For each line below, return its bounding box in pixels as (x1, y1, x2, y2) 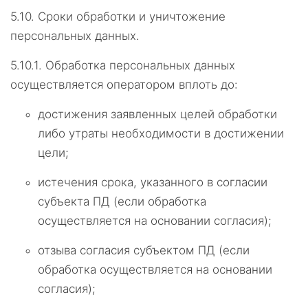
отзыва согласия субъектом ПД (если (38, 243, 250, 257)
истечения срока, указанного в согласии (38, 175, 267, 189)
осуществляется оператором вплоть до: (10, 78, 238, 91)
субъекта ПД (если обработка (38, 195, 206, 208)
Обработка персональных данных (45, 58, 235, 72)
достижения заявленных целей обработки (38, 107, 277, 121)
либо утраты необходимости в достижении (38, 126, 284, 140)
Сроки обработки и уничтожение (38, 10, 225, 23)
